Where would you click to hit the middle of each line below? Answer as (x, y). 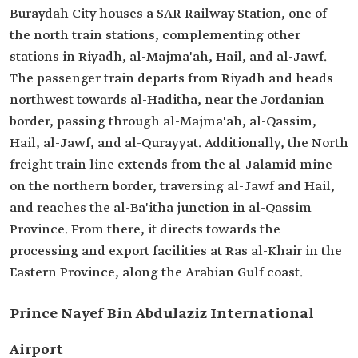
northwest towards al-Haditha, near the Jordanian (167, 101)
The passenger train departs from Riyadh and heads (171, 79)
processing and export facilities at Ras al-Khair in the (176, 252)
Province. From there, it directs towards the (145, 230)
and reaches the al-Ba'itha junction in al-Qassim (161, 209)
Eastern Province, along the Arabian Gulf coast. (156, 273)
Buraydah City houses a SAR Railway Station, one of (168, 14)
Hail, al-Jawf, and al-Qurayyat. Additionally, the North (179, 144)
